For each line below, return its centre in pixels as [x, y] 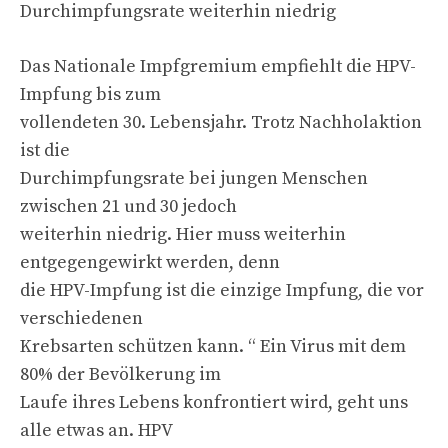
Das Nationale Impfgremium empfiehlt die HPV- [218, 66]
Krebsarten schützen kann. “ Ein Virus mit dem [213, 346]
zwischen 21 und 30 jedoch [128, 206]
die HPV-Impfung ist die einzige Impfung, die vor [222, 290]
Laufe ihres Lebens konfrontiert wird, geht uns [214, 402]
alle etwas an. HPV [96, 430]
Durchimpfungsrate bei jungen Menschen [194, 178]
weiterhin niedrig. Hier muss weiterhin [183, 234]
